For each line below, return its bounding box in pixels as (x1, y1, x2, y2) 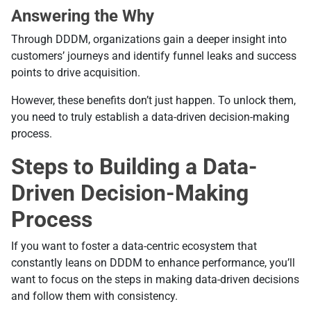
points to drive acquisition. (11, 66, 143, 80)
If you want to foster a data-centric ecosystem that (11, 239, 257, 253)
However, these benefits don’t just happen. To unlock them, (11, 94, 296, 108)
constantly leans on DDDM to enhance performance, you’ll (11, 256, 295, 270)
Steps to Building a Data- (11, 153, 258, 180)
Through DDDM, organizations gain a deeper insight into (11, 33, 287, 47)
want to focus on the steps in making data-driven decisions (11, 273, 299, 287)
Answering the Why (11, 6, 154, 26)
